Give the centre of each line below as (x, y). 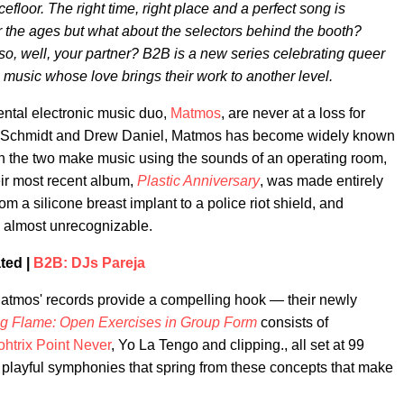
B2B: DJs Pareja (89, 263)
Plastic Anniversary (198, 181)
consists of (293, 322)
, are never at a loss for (293, 113)
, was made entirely (321, 181)
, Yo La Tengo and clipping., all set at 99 (238, 345)
